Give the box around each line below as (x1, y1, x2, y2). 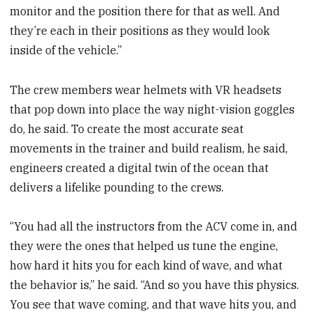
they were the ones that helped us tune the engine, (10, 239, 279, 253)
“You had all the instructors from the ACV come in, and (10, 219, 298, 234)
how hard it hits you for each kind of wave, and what (10, 258, 283, 273)
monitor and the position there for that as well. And (10, 3, 281, 18)
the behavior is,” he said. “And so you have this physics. (10, 278, 299, 292)
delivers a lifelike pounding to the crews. (10, 180, 224, 194)
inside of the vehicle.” (10, 42, 123, 57)
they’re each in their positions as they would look (10, 23, 270, 38)
